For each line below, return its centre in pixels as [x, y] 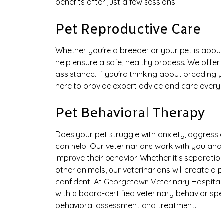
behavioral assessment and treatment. [126, 205]
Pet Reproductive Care [128, 29]
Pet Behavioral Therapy [130, 113]
